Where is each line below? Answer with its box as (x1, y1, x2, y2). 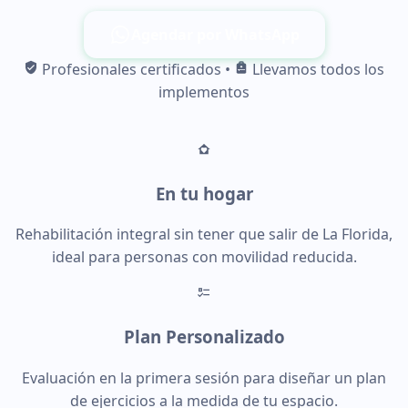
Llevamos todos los (249, 58, 384, 79)
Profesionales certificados (38, 58, 221, 79)
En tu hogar (155, 181, 253, 205)
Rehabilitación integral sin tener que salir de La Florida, (15, 224, 393, 245)
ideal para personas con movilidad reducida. (51, 247, 357, 268)
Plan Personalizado (123, 324, 285, 348)
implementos (158, 81, 250, 102)
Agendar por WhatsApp (130, 24, 300, 45)
